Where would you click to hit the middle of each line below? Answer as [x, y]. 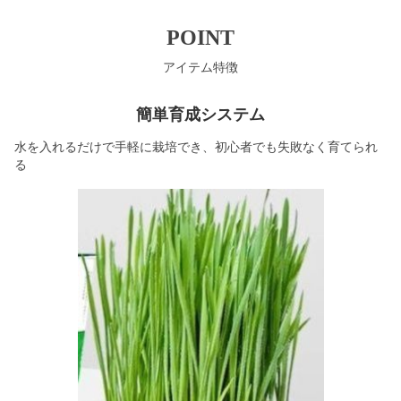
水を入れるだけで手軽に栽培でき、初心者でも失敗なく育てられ [196, 147]
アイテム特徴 [200, 67]
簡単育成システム [200, 114]
